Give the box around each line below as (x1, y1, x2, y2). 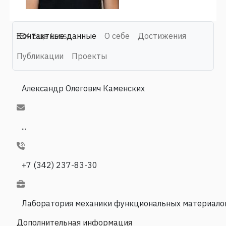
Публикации (17, 50, 64, 61)
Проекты (72, 50, 107, 61)
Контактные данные (17, 30, 96, 41)
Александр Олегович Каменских (22, 83, 145, 93)
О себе (104, 30, 130, 41)
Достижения (138, 30, 186, 41)
